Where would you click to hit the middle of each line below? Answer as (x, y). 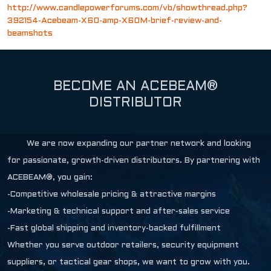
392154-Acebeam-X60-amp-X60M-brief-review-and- (115, 21)
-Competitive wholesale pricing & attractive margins (112, 194)
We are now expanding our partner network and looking (139, 143)
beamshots (30, 33)
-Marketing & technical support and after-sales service (119, 211)
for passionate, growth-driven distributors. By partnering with (134, 160)
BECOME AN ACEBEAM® (135, 87)
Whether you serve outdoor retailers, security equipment (123, 245)
